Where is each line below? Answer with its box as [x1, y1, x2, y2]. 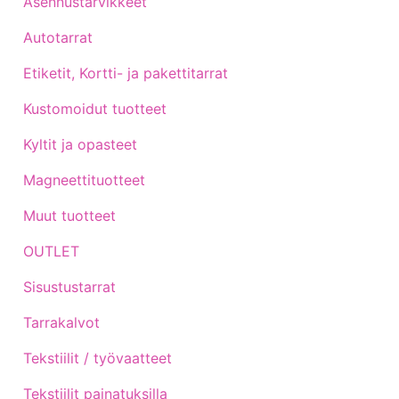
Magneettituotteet [23, 170, 145, 189]
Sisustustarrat [23, 277, 116, 296]
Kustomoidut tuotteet [23, 99, 167, 118]
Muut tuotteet [23, 206, 116, 224]
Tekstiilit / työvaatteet [23, 348, 172, 367]
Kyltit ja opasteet [23, 134, 137, 153]
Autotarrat [23, 28, 93, 46]
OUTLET [23, 241, 79, 260]
